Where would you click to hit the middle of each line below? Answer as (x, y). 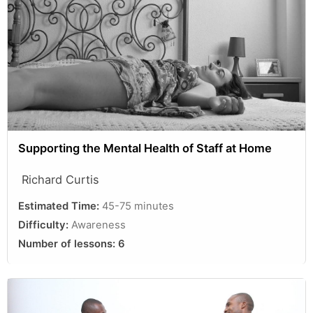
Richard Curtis (60, 179)
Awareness (99, 225)
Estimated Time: (60, 206)
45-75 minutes (138, 206)
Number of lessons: (68, 243)
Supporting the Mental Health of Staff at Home (145, 148)
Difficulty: (45, 225)
